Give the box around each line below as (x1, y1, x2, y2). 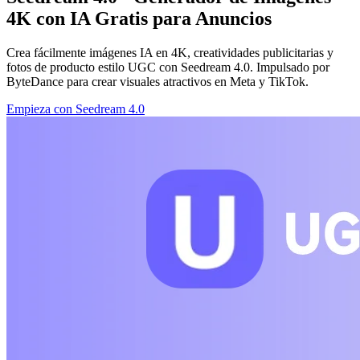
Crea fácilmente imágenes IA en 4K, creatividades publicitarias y (6, 45, 333, 59)
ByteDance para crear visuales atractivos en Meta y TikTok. (6, 74, 309, 88)
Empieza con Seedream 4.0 (6, 101, 145, 116)
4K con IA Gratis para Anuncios (6, 7, 272, 29)
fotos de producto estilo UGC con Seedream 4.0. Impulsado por (6, 59, 329, 74)
